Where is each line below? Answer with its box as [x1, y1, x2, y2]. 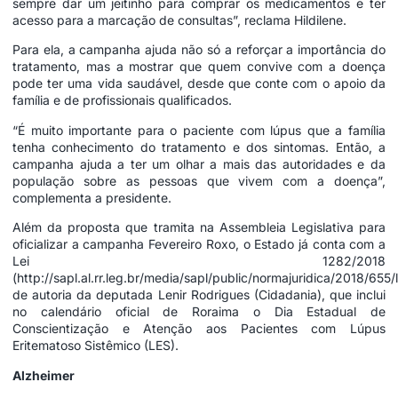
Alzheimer [12, 367, 75, 383]
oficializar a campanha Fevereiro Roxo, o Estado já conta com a [12, 236, 386, 252]
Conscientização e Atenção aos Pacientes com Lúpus [12, 321, 386, 337]
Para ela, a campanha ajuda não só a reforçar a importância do [12, 42, 386, 58]
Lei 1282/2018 [12, 253, 386, 269]
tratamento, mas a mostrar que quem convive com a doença [12, 59, 386, 75]
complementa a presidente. [12, 189, 171, 205]
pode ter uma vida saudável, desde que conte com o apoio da [12, 76, 386, 92]
